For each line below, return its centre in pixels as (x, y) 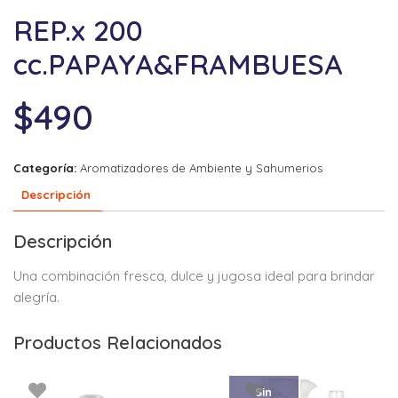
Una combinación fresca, (92, 275)
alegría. (36, 297)
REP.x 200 (78, 30)
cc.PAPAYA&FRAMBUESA (178, 64)
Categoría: (47, 167)
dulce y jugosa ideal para (251, 275)
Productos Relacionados (118, 342)
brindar (353, 275)
